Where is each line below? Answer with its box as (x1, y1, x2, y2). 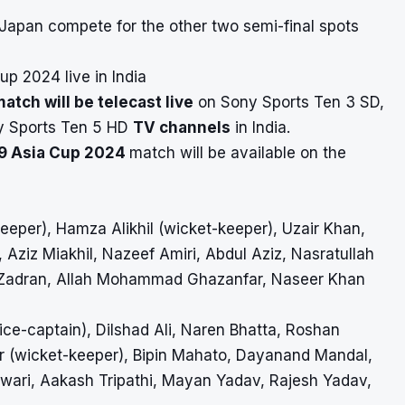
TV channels (133, 118, 231, 137)
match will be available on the (129, 143, 346, 162)
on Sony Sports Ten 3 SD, (193, 92, 384, 111)
